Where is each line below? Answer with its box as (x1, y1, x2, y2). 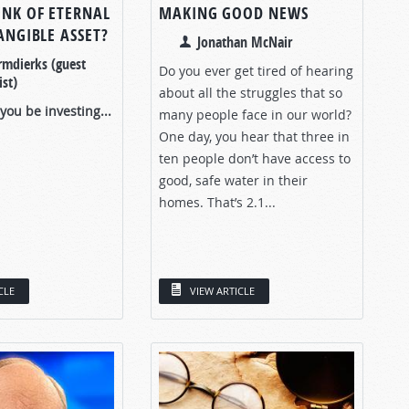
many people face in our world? (159, 105, 351, 123)
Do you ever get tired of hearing (159, 61, 353, 79)
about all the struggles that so (159, 83, 342, 101)
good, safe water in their (159, 171, 308, 189)
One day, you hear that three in (159, 127, 350, 145)
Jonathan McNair (197, 31, 292, 52)
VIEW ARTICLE (190, 283, 255, 298)
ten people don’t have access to (159, 149, 351, 167)
